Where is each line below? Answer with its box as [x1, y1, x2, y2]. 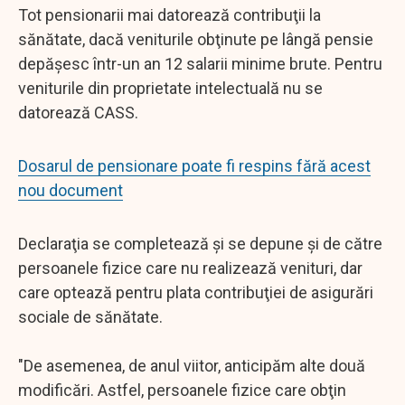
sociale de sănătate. [18, 306, 163, 326]
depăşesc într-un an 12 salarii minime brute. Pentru [18, 53, 382, 73]
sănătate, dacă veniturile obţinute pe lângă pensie [18, 29, 373, 49]
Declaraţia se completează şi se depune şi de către [18, 233, 382, 253]
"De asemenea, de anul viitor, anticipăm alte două [18, 355, 365, 375]
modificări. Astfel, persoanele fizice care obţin [18, 380, 346, 400]
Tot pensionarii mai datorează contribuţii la [18, 5, 321, 24]
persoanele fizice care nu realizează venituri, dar [18, 258, 363, 278]
